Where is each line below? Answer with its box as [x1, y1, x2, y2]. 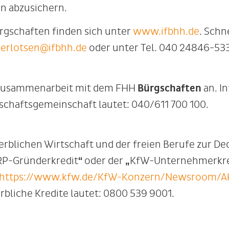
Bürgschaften [135, 82, 203, 95]
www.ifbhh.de [133, 26, 199, 38]
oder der [84, 154, 125, 167]
